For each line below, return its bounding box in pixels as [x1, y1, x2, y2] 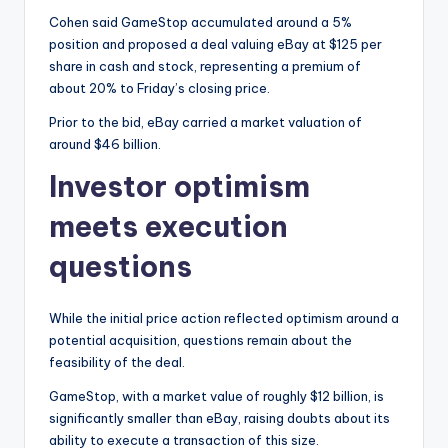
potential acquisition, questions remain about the [49, 331, 352, 348]
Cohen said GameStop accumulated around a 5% [49, 13, 352, 30]
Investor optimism [49, 167, 310, 205]
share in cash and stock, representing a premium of [49, 57, 361, 74]
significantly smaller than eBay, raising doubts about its [49, 409, 390, 426]
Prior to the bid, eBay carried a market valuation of [49, 113, 362, 130]
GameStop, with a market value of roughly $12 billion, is [49, 387, 384, 404]
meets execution [49, 207, 288, 245]
